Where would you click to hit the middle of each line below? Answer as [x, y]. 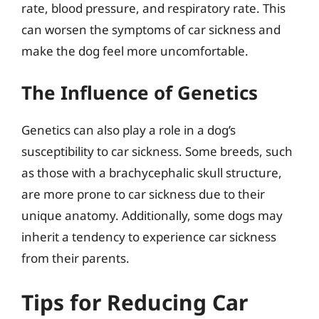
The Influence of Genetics [140, 93]
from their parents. [75, 258]
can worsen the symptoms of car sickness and [151, 29]
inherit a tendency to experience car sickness [149, 237]
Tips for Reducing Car [135, 302]
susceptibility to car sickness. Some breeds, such [157, 151]
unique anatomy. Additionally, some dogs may [152, 215]
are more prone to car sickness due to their [143, 194]
